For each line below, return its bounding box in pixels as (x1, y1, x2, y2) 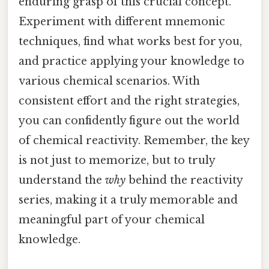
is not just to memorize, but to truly (19, 153, 215, 167)
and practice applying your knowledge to (19, 54, 244, 68)
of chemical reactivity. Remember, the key (19, 133, 249, 147)
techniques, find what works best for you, (19, 34, 242, 48)
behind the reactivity (125, 173, 243, 187)
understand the (19, 173, 105, 187)
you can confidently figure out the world (19, 113, 240, 127)
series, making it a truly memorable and (19, 193, 238, 207)
